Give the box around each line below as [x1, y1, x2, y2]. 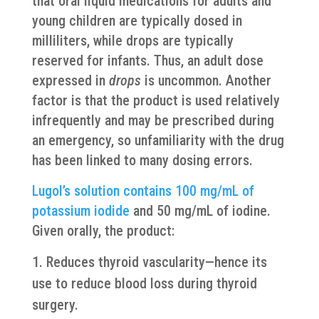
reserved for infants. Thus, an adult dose [31, 52, 263, 69]
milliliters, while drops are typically [31, 32, 234, 49]
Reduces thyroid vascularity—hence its [46, 253, 267, 271]
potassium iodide [31, 202, 130, 219]
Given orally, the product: [31, 222, 174, 239]
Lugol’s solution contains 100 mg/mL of [31, 182, 254, 199]
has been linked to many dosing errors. [31, 152, 253, 169]
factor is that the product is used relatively [31, 92, 280, 109]
